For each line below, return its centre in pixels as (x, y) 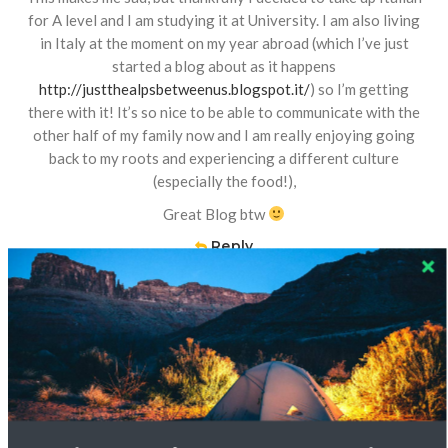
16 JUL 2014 (224, 427)
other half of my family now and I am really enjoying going (224, 134)
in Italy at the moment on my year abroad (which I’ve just (224, 42)
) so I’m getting (359, 88)
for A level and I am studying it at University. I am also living (224, 19)
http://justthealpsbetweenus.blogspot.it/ (174, 88)
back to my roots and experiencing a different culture (224, 157)
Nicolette (224, 407)
